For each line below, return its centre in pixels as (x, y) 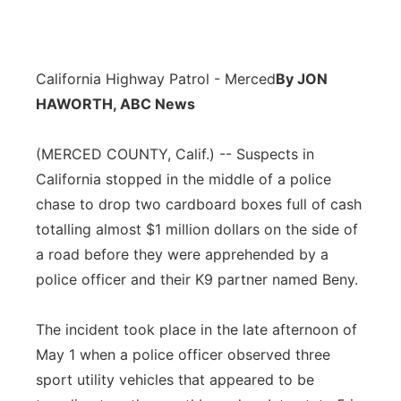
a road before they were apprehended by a (182, 254)
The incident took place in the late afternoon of (196, 329)
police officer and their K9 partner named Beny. (197, 279)
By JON (302, 79)
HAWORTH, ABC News (115, 104)
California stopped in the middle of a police (183, 179)
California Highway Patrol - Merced (156, 79)
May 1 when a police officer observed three (183, 354)
